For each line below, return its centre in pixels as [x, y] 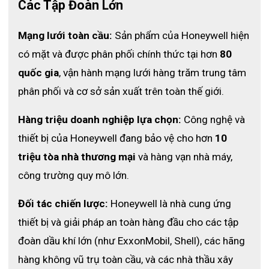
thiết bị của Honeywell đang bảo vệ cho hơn [116, 138]
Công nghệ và [213, 120]
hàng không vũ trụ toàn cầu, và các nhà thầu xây [125, 260]
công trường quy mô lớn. [74, 176]
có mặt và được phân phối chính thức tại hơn [119, 54]
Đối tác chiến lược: [63, 204]
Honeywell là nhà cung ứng [170, 204]
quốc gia [38, 73]
